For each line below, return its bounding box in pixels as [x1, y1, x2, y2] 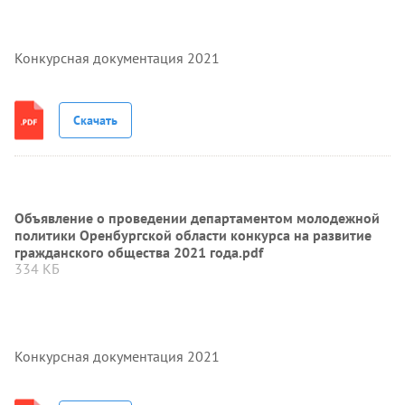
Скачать [73, 111, 118, 128]
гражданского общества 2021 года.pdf [14, 243, 263, 261]
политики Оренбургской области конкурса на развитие [14, 226, 372, 244]
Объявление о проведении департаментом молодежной [14, 209, 380, 227]
